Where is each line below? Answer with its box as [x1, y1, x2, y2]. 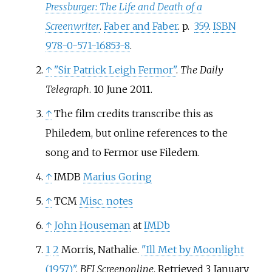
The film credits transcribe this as [53, 107, 213, 120]
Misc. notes [79, 194, 133, 207]
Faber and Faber [103, 19, 178, 32]
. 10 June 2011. [89, 83, 152, 95]
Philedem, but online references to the [45, 126, 228, 139]
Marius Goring [83, 170, 152, 183]
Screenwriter [45, 19, 100, 32]
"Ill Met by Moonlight [141, 243, 244, 256]
